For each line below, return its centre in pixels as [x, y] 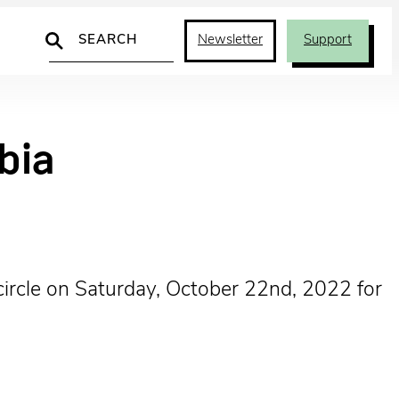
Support [328, 41]
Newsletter [230, 41]
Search [72, 31]
